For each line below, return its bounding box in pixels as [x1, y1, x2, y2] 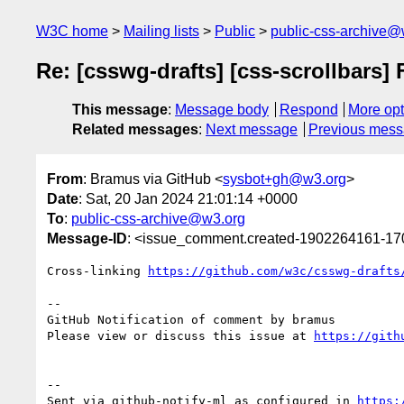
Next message [206, 122, 298, 138]
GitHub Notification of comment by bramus [47, 312, 335, 326]
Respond [279, 102, 338, 118]
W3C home [36, 23, 108, 39]
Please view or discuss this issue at [47, 328, 314, 343]
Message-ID [47, 230, 127, 246]
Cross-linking [47, 263, 148, 278]
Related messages [72, 122, 198, 138]
